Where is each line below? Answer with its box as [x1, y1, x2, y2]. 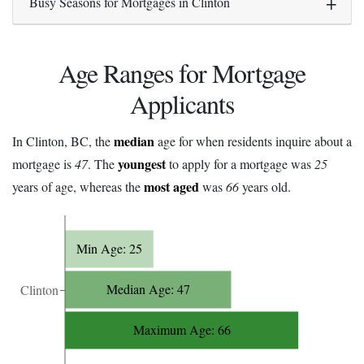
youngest [118, 154, 166, 173]
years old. [239, 177, 291, 195]
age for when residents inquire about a [154, 132, 352, 149]
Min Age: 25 [76, 240, 142, 258]
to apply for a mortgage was [166, 154, 314, 172]
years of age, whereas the [12, 177, 144, 195]
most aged [144, 176, 199, 196]
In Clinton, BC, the [12, 132, 114, 149]
